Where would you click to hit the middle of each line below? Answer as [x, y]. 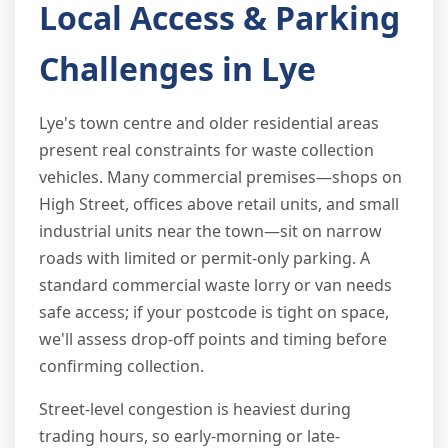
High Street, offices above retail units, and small [219, 203]
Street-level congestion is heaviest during [195, 408]
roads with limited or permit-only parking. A [204, 257]
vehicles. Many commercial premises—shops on [220, 176]
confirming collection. [121, 365]
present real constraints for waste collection [206, 149]
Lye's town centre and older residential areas [209, 122]
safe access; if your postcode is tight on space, [214, 311]
